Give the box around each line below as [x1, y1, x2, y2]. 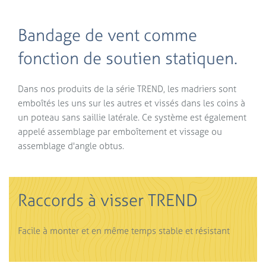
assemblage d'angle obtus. [18, 139, 124, 152]
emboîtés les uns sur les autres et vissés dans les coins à [18, 96, 245, 109]
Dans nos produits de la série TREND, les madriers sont [18, 82, 236, 95]
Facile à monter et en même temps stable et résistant [18, 224, 230, 237]
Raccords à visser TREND [18, 188, 198, 211]
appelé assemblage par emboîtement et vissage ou [18, 125, 222, 138]
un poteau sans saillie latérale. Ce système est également [18, 110, 246, 123]
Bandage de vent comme [18, 23, 197, 46]
